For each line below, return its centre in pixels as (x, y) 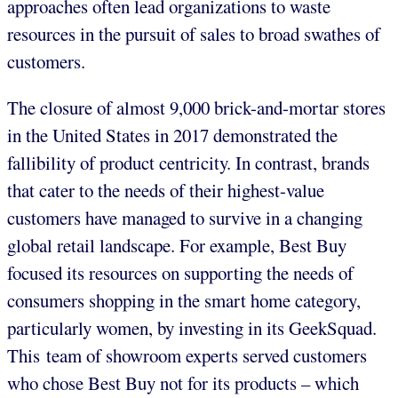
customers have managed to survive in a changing (185, 218)
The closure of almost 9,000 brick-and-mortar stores (196, 108)
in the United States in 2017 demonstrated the (172, 135)
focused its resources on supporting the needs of (180, 273)
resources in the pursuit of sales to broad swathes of (194, 34)
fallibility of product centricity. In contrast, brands (188, 163)
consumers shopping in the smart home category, (184, 301)
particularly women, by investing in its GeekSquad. (192, 328)
